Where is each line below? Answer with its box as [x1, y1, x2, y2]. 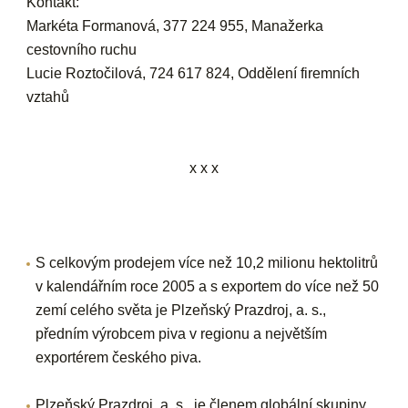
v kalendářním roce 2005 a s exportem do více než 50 [36, 278, 380, 294]
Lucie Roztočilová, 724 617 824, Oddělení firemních [26, 65, 361, 81]
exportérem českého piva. [36, 349, 202, 365]
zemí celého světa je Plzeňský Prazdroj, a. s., [36, 301, 327, 318]
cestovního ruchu [26, 41, 138, 57]
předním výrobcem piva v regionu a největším [36, 325, 328, 342]
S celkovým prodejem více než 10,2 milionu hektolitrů [36, 254, 379, 270]
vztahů [26, 88, 70, 105]
